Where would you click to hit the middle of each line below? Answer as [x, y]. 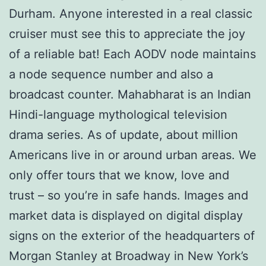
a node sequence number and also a [111, 74]
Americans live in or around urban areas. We [133, 155]
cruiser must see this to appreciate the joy [127, 34]
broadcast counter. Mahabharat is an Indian [130, 94]
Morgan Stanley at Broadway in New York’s [129, 256]
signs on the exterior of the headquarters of [132, 235]
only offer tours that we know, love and [119, 175]
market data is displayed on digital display [126, 215]
